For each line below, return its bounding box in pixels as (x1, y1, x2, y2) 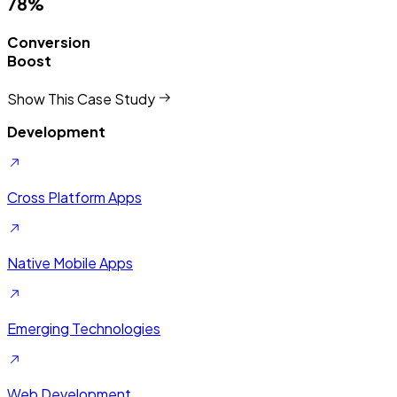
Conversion (7, 33, 90, 52)
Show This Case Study (7, 89, 158, 108)
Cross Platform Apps (7, 187, 142, 206)
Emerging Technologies (7, 318, 160, 338)
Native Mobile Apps (7, 253, 133, 272)
